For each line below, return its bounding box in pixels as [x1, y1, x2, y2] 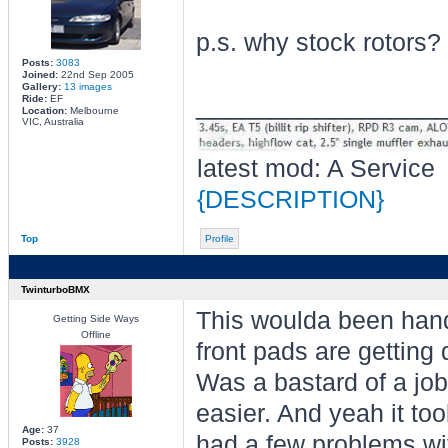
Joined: [21, 69, 58, 80]
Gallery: [21, 81, 64, 92]
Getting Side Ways [52, 313, 139, 324]
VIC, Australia [21, 116, 84, 127]
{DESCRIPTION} [196, 186, 384, 214]
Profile [204, 233, 234, 244]
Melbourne [66, 105, 119, 116]
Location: [21, 105, 67, 116]
